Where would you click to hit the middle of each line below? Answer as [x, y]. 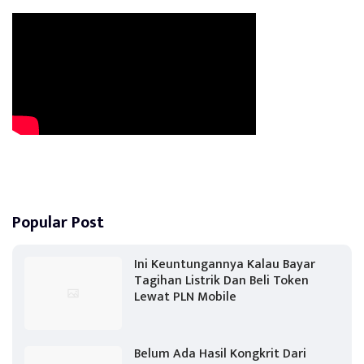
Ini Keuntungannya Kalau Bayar [225, 264]
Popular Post [58, 222]
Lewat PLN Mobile [185, 297]
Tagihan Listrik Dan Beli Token [221, 280]
